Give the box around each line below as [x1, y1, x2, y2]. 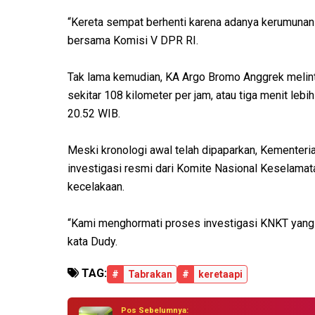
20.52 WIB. [67, 107, 120, 121]
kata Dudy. [67, 235, 117, 249]
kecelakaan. [67, 180, 124, 194]
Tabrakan [128, 269, 172, 281]
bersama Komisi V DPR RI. [67, 34, 198, 48]
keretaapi [198, 269, 243, 281]
